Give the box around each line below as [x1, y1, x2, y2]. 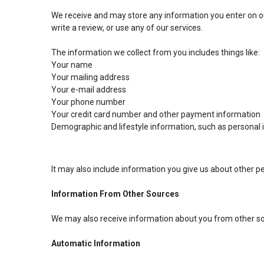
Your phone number [51, 97, 126, 107]
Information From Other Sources [51, 189, 179, 199]
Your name [51, 60, 93, 70]
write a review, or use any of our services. [51, 22, 204, 32]
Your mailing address [51, 72, 130, 82]
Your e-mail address [51, 84, 126, 94]
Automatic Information [51, 238, 140, 248]
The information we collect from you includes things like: [51, 47, 262, 57]
